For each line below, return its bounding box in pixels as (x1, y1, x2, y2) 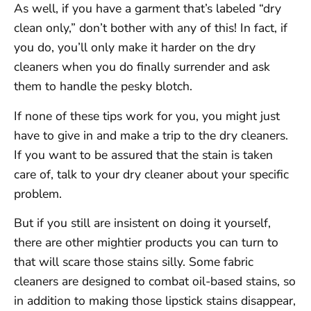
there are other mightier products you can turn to (14, 233, 278, 251)
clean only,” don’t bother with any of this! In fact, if (14, 19, 287, 37)
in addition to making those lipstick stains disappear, (14, 292, 296, 309)
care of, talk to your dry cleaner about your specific (14, 165, 289, 183)
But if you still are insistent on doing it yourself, (14, 214, 271, 231)
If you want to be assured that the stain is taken (14, 146, 273, 163)
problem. (14, 185, 62, 202)
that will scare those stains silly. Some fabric (14, 253, 253, 270)
